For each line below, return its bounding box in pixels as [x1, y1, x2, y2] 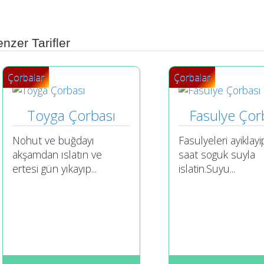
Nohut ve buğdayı [12, 133, 95, 148]
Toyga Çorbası [27, 105, 116, 125]
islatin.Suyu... [179, 161, 236, 176]
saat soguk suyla [179, 147, 256, 162]
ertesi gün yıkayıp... [12, 161, 97, 176]
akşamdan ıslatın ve [12, 147, 103, 162]
